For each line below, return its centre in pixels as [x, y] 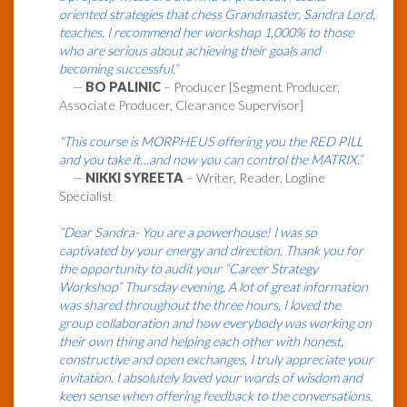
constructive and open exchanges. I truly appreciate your [216, 360]
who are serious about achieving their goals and [190, 51]
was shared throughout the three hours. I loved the [200, 305]
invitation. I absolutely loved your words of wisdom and [211, 378]
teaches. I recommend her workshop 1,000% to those [206, 33]
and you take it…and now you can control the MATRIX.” [211, 160]
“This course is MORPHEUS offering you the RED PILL [211, 142]
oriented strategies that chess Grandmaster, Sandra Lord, [217, 15]
